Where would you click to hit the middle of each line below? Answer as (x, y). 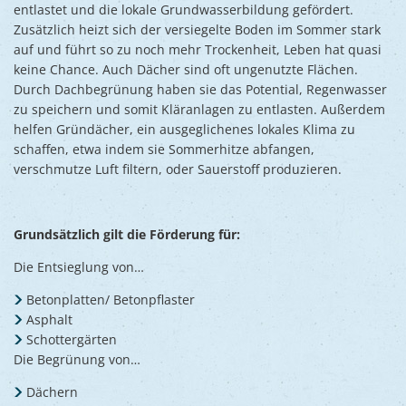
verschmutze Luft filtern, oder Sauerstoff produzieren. (178, 169)
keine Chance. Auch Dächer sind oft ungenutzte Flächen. (186, 69)
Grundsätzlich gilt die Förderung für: (127, 234)
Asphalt (49, 319)
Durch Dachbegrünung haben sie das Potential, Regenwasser (200, 89)
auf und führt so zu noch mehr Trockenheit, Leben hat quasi (198, 49)
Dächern (52, 391)
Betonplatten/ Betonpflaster (110, 299)
